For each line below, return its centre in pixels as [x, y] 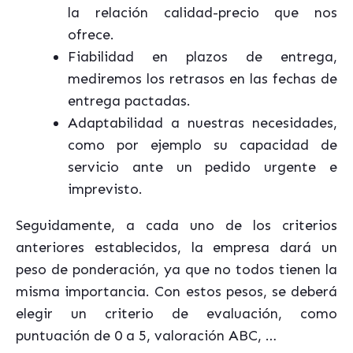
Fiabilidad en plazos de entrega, [203, 57]
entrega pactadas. [129, 101]
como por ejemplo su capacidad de [203, 145]
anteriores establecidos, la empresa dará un [176, 247]
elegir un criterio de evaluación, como [176, 314]
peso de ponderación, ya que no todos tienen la [176, 269]
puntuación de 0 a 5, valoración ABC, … [146, 336]
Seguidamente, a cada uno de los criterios [176, 225]
